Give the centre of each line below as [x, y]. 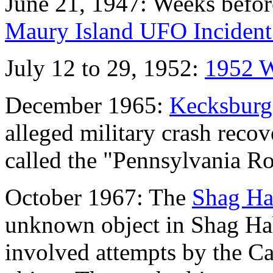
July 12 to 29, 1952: [105, 68]
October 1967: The [98, 197]
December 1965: [87, 105]
